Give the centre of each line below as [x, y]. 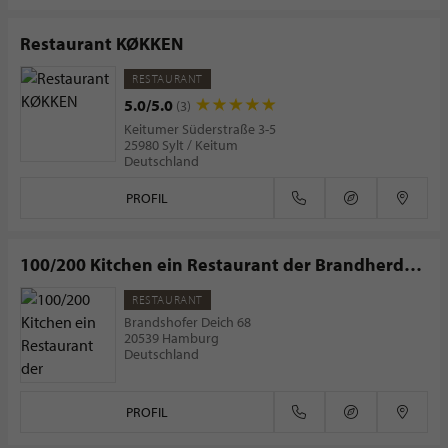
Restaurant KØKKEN [101, 44]
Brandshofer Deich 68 [187, 322]
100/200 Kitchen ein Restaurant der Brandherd [212, 265]
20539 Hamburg [171, 338]
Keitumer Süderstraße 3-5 [200, 129]
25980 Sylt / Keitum [181, 145]
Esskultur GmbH [85, 293]
